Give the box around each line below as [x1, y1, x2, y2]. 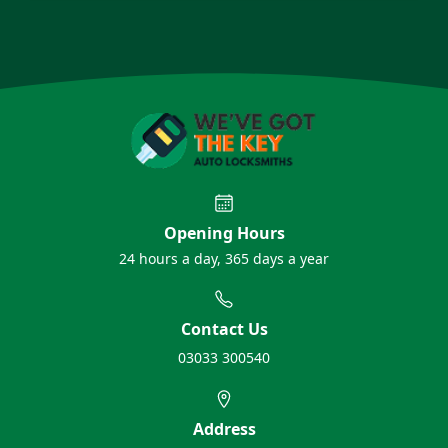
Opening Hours [163, 222, 285, 244]
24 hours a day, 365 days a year [119, 249, 329, 268]
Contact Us [180, 318, 268, 340]
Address [192, 418, 256, 440]
